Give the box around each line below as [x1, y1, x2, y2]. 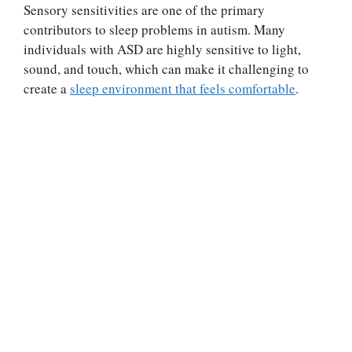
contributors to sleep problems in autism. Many [24, 20, 285, 38]
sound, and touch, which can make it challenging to [24, 59, 309, 78]
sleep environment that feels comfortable [70, 79, 295, 97]
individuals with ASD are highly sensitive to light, [24, 39, 301, 58]
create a [24, 79, 70, 97]
